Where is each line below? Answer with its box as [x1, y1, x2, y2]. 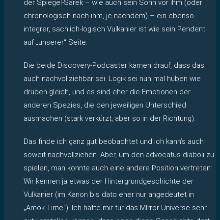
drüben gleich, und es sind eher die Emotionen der [24, 87, 191, 96]
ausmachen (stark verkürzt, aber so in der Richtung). [24, 113, 195, 123]
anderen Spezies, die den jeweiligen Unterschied [24, 100, 186, 110]
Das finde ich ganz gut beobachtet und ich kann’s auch [24, 137, 204, 146]
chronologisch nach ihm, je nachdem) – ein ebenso [24, 11, 194, 20]
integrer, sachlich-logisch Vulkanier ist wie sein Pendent [24, 24, 205, 33]
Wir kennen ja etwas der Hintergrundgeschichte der [24, 176, 193, 186]
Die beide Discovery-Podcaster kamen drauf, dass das [24, 60, 204, 70]
